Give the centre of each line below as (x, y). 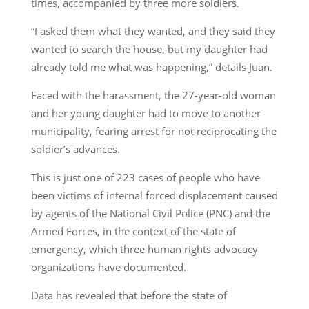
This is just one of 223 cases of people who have (145, 177)
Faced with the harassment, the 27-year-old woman (153, 95)
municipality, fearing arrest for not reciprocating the (153, 131)
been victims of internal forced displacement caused (154, 195)
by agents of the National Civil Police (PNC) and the (150, 213)
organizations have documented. (108, 267)
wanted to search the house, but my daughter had (149, 49)
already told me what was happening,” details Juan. (151, 67)
